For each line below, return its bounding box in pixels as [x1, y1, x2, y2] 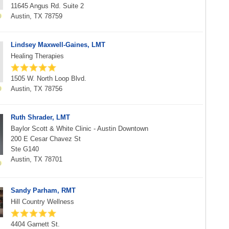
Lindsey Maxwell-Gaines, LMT [11, 41, 105, 49]
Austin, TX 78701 [11, 155, 62, 163]
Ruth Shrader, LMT [11, 113, 70, 121]
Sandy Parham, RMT [11, 187, 76, 194]
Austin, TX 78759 [11, 12, 62, 20]
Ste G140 [11, 145, 39, 153]
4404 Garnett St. [11, 220, 60, 228]
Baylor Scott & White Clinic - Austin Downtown [11, 125, 148, 132]
